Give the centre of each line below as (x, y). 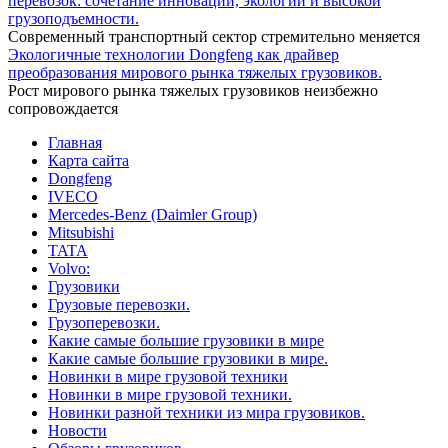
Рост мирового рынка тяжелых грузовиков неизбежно (193, 91)
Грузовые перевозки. (119, 305)
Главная (75, 143)
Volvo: (69, 269)
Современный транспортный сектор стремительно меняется (214, 37)
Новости (77, 431)
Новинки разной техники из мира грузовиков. (206, 413)
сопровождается (63, 109)
